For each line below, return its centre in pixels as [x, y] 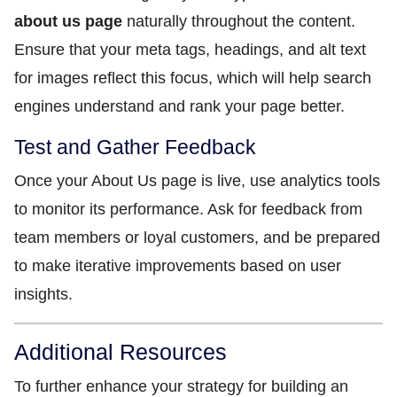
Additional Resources [121, 352]
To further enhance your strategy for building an [181, 386]
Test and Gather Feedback [135, 147]
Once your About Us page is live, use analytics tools [197, 181]
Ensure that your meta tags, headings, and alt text [190, 50]
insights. [43, 294]
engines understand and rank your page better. [179, 106]
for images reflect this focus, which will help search [193, 78]
